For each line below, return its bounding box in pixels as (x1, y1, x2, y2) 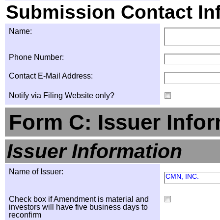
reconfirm (9, 211, 41, 219)
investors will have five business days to (9, 203, 148, 211)
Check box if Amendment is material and (9, 195, 149, 203)
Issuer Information (7, 140, 182, 163)
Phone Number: (9, 53, 64, 61)
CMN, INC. (165, 172, 199, 180)
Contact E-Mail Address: (9, 72, 93, 80)
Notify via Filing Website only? (9, 91, 114, 100)
